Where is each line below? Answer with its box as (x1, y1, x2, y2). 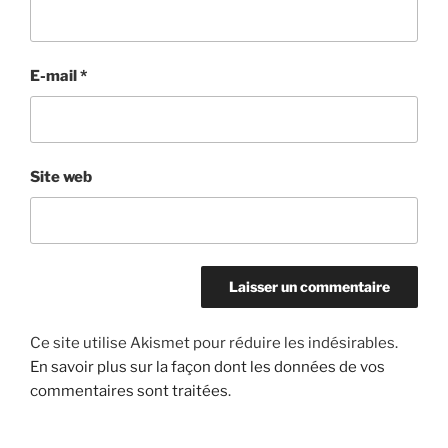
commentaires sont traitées (30, 381, 228, 400)
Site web (30, 168, 92, 187)
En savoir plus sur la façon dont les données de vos (30, 357, 385, 376)
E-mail (30, 67, 80, 86)
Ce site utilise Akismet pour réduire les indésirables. (30, 333, 398, 352)
